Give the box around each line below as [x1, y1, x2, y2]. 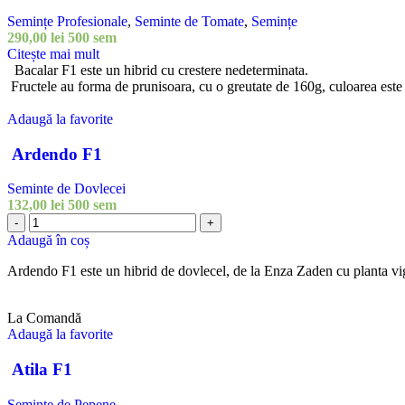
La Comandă [7, 310, 81, 326]
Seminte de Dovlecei [7, 181, 126, 197]
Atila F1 [7, 359, 72, 379]
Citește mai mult [7, 45, 99, 61]
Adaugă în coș [7, 232, 89, 249]
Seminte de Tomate [135, 13, 244, 29]
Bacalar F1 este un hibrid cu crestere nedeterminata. [7, 61, 308, 78]
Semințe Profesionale [7, 13, 127, 29]
